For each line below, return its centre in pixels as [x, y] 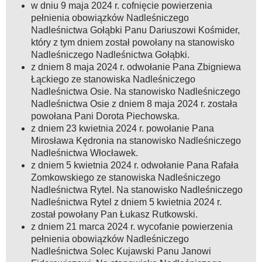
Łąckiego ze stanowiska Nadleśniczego [113, 80]
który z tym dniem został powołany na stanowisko [132, 43]
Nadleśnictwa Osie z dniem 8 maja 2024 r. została [134, 104]
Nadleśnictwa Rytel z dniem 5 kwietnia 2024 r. [126, 202]
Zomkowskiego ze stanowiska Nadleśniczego [125, 178]
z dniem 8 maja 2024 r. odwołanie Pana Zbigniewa [136, 67]
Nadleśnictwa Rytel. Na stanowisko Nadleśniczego [137, 190]
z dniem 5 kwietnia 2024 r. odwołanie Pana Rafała [135, 166]
